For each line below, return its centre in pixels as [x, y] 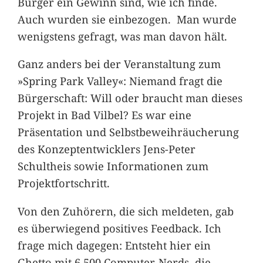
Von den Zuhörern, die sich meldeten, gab [125, 211]
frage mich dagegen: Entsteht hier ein [114, 245]
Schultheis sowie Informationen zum [113, 166]
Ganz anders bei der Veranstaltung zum [119, 64]
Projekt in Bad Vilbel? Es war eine [104, 115]
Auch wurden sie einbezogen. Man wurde [127, 19]
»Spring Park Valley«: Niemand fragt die [120, 81]
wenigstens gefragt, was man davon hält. [122, 36]
